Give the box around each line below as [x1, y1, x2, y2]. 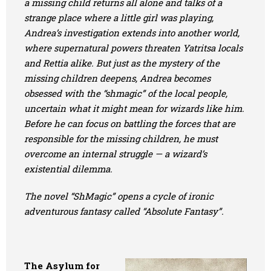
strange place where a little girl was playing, [24, 11, 214, 24]
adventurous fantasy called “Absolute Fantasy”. [24, 205, 224, 217]
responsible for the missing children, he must [24, 132, 218, 145]
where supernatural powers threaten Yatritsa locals [24, 42, 243, 54]
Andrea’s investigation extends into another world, [24, 27, 240, 39]
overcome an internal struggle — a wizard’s [24, 148, 207, 160]
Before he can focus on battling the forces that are [24, 117, 235, 129]
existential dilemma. [24, 163, 113, 175]
